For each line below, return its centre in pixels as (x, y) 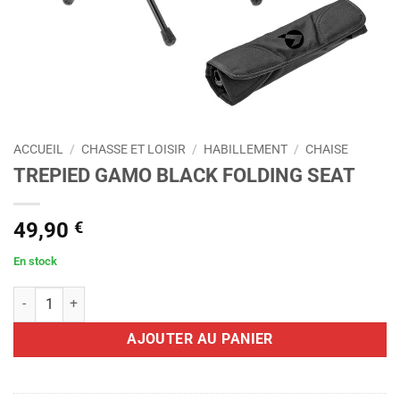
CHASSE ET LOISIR (134, 149)
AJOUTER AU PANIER (200, 339)
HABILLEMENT (246, 149)
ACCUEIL (38, 149)
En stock (35, 261)
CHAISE (327, 149)
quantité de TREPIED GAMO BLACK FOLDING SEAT (156, 296)
